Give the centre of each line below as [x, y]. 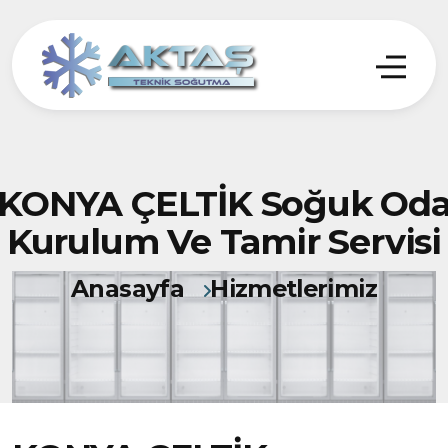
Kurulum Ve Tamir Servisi [224, 241]
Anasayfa [127, 288]
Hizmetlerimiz [293, 288]
